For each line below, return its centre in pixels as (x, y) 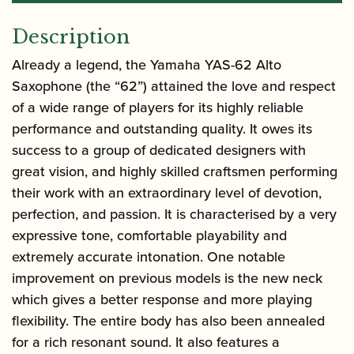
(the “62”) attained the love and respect (209, 87)
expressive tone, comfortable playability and (149, 236)
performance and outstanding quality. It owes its (162, 129)
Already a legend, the (79, 65)
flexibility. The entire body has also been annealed (168, 321)
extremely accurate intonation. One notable (149, 257)
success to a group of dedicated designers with (159, 151)
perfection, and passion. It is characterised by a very (174, 215)
